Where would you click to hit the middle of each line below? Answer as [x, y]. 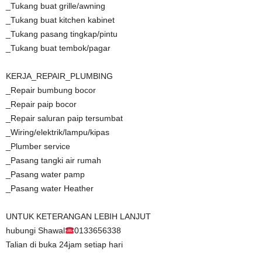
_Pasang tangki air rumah [54, 161]
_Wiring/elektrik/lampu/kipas [58, 132]
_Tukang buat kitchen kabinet [60, 20]
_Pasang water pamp [45, 175]
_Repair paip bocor [41, 104]
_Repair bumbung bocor [51, 90]
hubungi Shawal [35, 231]
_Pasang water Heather [50, 189]
